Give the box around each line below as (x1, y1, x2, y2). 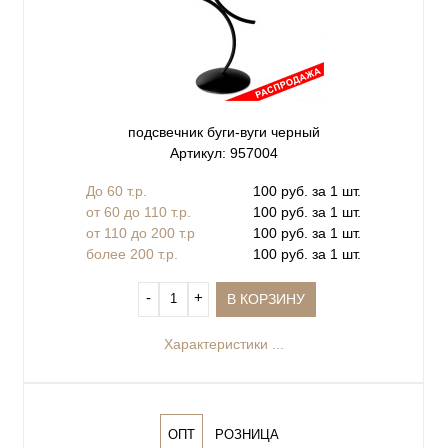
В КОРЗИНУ (227, 290, 306, 307)
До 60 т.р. (86, 182, 147, 199)
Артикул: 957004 (169, 144, 278, 161)
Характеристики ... (163, 335, 284, 352)
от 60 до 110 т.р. (86, 203, 191, 220)
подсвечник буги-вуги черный (127, 123, 320, 140)
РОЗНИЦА (215, 427, 279, 442)
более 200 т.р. (86, 245, 178, 262)
